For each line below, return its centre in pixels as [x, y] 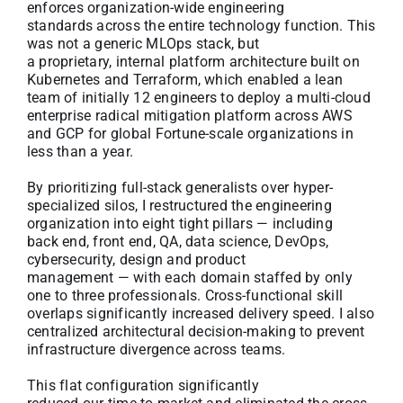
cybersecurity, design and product [136, 259]
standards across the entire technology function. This [201, 25]
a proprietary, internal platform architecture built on [193, 61]
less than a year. [81, 151]
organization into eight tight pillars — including [180, 223]
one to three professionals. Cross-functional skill [185, 295]
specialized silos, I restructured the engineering [179, 205]
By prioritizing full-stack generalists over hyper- [180, 187]
